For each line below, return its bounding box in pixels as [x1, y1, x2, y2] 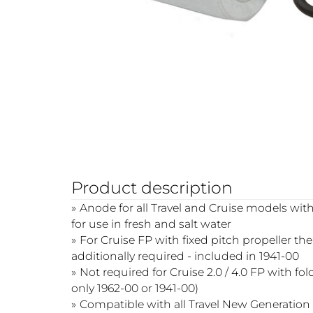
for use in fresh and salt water [71, 217, 231, 231]
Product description [71, 177, 233, 198]
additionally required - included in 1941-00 [71, 249, 299, 263]
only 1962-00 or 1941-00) [71, 281, 198, 295]
